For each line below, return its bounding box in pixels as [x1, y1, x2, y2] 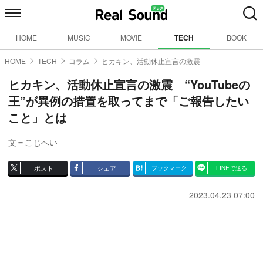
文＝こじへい [8, 136, 58, 148]
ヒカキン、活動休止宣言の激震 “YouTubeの [8, 76, 250, 93]
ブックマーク [151, 164, 187, 172]
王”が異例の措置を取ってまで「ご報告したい [8, 92, 249, 109]
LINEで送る [215, 164, 247, 172]
